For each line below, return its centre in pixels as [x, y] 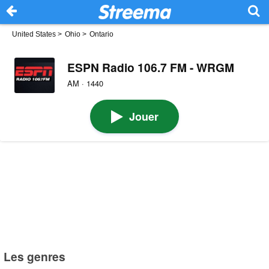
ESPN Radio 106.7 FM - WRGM [150, 67]
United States [34, 34]
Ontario [101, 34]
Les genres [35, 256]
